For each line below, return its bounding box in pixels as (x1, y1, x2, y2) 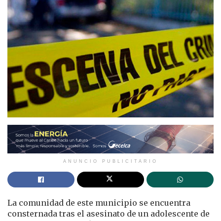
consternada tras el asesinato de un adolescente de (7, 209, 210, 219)
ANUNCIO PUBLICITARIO (63, 159, 158, 164)
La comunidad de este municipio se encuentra (7, 198, 190, 208)
